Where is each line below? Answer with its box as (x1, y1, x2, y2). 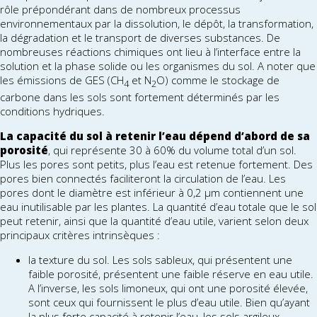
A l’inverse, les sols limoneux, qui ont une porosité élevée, (28, 281, 308, 296)
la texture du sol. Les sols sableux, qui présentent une (28, 253, 292, 267)
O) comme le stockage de (156, 73, 279, 88)
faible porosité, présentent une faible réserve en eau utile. (28, 267, 313, 282)
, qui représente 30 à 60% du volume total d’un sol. (48, 143, 296, 158)
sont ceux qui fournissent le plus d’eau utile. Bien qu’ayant (28, 295, 310, 310)
